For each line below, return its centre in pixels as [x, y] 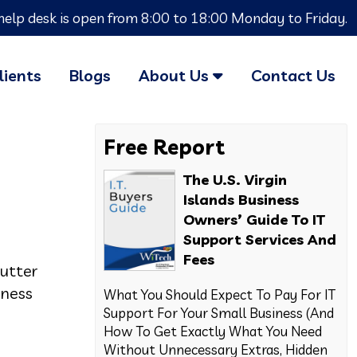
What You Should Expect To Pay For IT [220, 294]
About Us [176, 75]
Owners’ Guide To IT [255, 220]
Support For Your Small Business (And [219, 313]
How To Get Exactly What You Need [213, 331]
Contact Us [293, 75]
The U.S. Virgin [235, 180]
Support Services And [260, 239]
